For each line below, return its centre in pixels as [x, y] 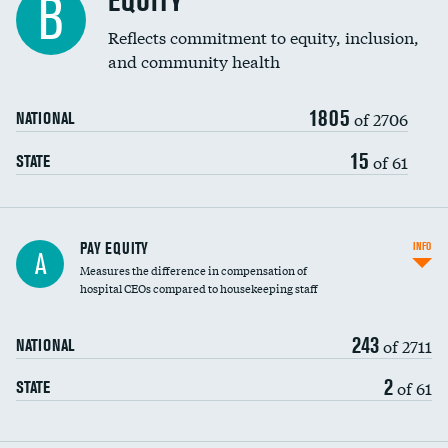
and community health [194, 60]
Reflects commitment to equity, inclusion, [263, 36]
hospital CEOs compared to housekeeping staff [199, 288]
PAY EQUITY [114, 248]
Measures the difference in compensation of [193, 270]
